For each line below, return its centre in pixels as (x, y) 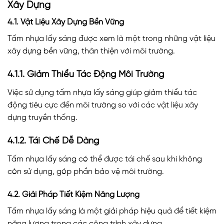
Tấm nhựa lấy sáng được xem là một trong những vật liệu (111, 39)
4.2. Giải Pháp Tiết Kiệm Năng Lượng (73, 194)
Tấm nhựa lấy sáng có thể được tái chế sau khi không (105, 159)
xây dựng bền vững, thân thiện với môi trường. (91, 51)
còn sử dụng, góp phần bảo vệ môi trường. (86, 171)
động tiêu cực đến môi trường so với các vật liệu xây (103, 105)
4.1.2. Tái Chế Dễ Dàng (53, 141)
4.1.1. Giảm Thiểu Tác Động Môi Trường (86, 75)
